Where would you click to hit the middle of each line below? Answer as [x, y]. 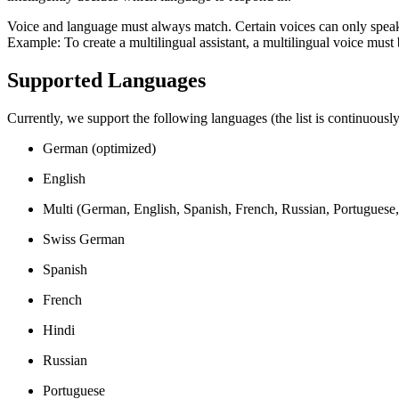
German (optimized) [99, 148]
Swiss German [84, 239]
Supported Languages [106, 80]
